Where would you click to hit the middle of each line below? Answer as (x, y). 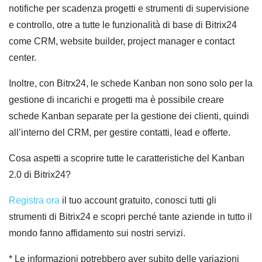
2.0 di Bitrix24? (40, 175)
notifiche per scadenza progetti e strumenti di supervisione (129, 9)
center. (23, 58)
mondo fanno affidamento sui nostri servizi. (97, 233)
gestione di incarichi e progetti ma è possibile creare (116, 100)
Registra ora (34, 201)
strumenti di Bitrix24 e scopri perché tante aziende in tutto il (130, 217)
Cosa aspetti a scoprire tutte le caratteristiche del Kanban (127, 158)
